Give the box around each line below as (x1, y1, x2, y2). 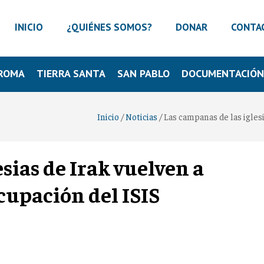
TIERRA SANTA (37, 66, 106, 80)
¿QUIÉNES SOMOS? (66, 21, 152, 34)
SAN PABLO (117, 66, 170, 80)
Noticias (126, 110, 157, 122)
